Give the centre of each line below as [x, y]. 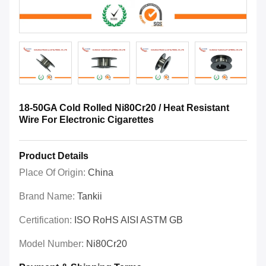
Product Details [54, 156]
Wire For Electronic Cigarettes [86, 120]
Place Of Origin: [53, 173]
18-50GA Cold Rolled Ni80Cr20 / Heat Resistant [124, 108]
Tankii [90, 197]
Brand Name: [48, 197]
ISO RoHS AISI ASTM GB [129, 220]
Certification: [47, 220]
